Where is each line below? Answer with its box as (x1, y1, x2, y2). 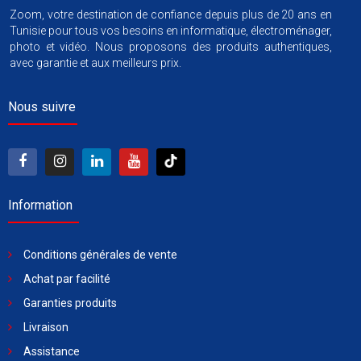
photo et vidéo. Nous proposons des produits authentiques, (10, 40, 332, 54)
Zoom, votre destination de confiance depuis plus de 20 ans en (10, 8, 332, 22)
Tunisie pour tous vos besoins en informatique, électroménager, (10, 24, 332, 38)
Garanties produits (23, 297, 117, 310)
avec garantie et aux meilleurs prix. (10, 56, 181, 70)
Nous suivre (8, 99, 76, 115)
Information (8, 197, 73, 214)
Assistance (23, 345, 80, 359)
